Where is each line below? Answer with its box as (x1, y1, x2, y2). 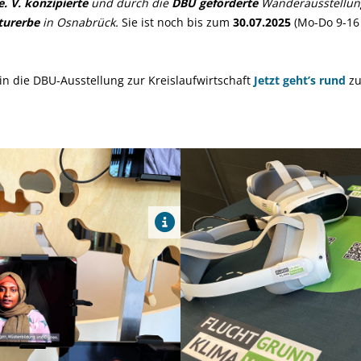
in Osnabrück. (39, 15, 118, 30)
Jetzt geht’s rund (254, 73, 346, 88)
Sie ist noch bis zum (118, 15, 233, 30)
